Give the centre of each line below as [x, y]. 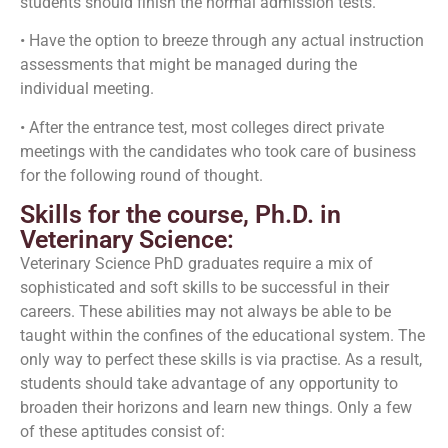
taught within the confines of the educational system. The [222, 336]
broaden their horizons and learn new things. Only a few [216, 408]
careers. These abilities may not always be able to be [205, 312]
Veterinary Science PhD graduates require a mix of [196, 264]
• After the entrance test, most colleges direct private [202, 127]
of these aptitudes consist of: [122, 432]
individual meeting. [87, 89]
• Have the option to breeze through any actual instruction [222, 41]
